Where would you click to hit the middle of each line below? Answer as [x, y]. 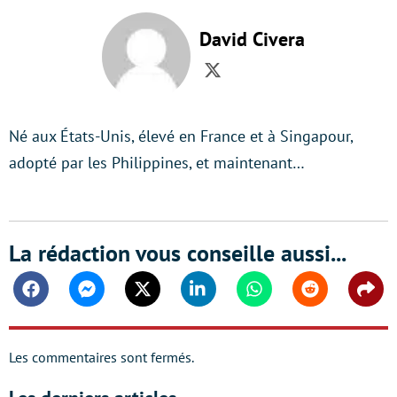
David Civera [252, 39]
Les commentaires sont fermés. [101, 357]
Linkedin [223, 297]
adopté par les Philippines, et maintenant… [157, 163]
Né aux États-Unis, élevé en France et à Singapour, [181, 136]
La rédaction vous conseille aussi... [178, 253]
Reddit [328, 297]
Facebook [59, 297]
